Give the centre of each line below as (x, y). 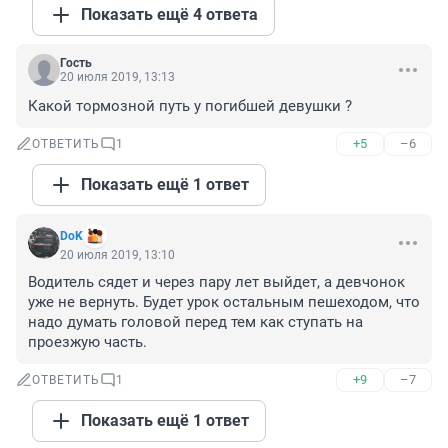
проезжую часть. (87, 342)
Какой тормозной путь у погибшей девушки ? (190, 106)
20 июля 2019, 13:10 (117, 255)
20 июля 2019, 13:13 (117, 77)
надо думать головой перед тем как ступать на (195, 322)
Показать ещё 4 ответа (169, 15)
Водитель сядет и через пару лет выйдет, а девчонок (216, 282)
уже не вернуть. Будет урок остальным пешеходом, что (224, 302)
